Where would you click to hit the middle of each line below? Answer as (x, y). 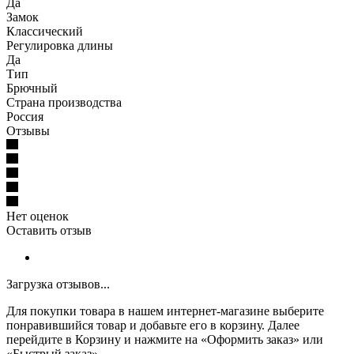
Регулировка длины (60, 45)
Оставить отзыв (49, 230)
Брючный (32, 88)
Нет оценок (38, 216)
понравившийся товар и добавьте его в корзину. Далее (153, 325)
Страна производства (64, 102)
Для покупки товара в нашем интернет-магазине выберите (165, 311)
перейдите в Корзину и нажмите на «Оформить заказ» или (165, 339)
